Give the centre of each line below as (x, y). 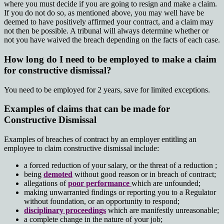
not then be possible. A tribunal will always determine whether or (106, 31)
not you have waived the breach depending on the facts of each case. (112, 40)
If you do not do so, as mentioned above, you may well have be (104, 13)
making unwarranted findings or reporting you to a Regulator (120, 192)
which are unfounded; (166, 183)
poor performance (100, 183)
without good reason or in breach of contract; (144, 174)
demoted (58, 174)
